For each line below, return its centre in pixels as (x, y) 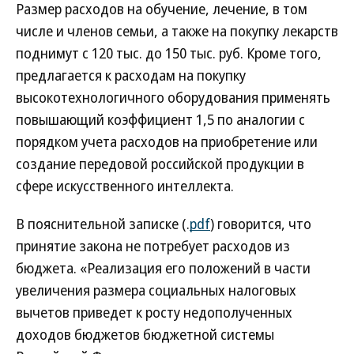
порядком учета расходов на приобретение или (167, 141)
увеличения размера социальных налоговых (156, 290)
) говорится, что (261, 224)
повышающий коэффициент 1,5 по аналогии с (160, 119)
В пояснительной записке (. (103, 224)
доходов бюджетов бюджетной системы (145, 334)
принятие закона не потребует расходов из (153, 246)
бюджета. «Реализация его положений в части (163, 268)
